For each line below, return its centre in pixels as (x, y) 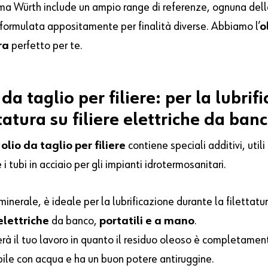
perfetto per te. (47, 46)
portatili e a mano (147, 221)
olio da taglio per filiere (64, 146)
